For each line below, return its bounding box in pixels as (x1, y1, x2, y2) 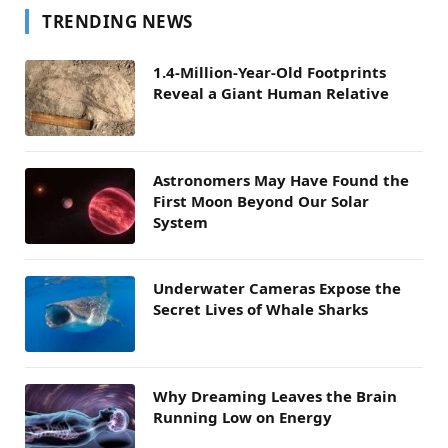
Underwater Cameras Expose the (153, 277, 401, 298)
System (153, 211, 208, 232)
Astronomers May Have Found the (153, 169, 409, 190)
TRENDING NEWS (42, 9, 193, 33)
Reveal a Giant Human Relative (153, 82, 389, 103)
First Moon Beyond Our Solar (153, 190, 369, 211)
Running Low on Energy (153, 406, 332, 427)
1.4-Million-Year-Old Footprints (153, 61, 386, 82)
